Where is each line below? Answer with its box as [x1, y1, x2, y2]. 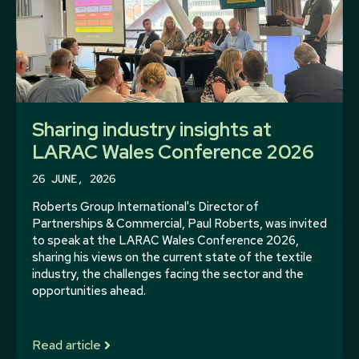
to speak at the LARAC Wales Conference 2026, [32, 232, 299, 248]
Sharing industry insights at [32, 116, 272, 142]
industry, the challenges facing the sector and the [32, 265, 304, 282]
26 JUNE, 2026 [32, 171, 115, 186]
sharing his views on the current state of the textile [32, 248, 313, 265]
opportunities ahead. [32, 282, 146, 299]
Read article [32, 337, 101, 353]
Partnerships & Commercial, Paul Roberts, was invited [32, 215, 327, 232]
